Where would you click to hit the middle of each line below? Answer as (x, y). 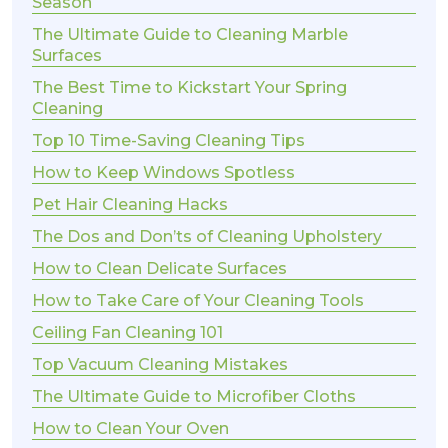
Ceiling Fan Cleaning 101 (127, 333)
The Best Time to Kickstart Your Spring (189, 88)
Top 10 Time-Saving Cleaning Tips (168, 141)
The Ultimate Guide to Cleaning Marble (190, 35)
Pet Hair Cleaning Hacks (130, 205)
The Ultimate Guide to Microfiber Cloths (194, 397)
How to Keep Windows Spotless (163, 173)
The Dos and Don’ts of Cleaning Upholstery (207, 237)
